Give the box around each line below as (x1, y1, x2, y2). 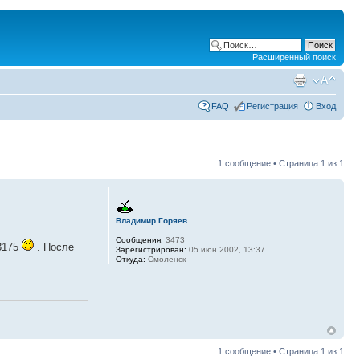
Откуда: (115, 255, 145, 264)
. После (34, 241, 74, 254)
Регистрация (247, 101, 298, 111)
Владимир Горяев (115, 216, 187, 225)
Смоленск (145, 255, 186, 264)
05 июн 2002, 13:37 (186, 245, 265, 254)
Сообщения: (115, 235, 163, 244)
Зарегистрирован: (115, 245, 186, 254)
